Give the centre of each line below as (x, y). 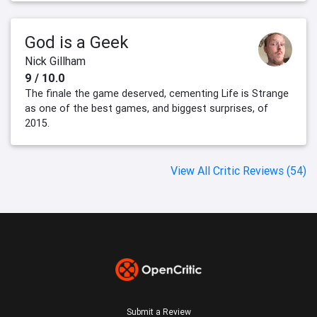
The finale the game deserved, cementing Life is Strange (157, 94)
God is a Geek (77, 42)
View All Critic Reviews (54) (238, 171)
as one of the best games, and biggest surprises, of (146, 109)
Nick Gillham (55, 61)
